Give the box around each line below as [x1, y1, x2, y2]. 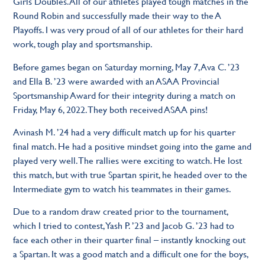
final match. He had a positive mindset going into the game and [13, 139, 252, 153]
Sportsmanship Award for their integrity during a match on [13, 88, 236, 102]
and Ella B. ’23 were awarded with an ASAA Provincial [13, 73, 220, 88]
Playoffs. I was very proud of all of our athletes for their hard [13, 22, 244, 37]
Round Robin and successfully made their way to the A [13, 8, 222, 22]
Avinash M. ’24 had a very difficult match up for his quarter [13, 125, 236, 139]
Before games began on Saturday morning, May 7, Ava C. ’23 [13, 59, 240, 73]
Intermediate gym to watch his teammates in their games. [13, 182, 232, 196]
